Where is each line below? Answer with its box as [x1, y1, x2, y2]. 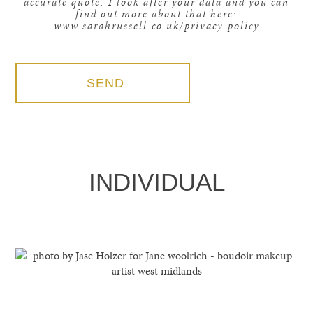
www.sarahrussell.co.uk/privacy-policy [54, 17, 259, 33]
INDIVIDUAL [88, 168, 225, 196]
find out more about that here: [75, 6, 238, 21]
